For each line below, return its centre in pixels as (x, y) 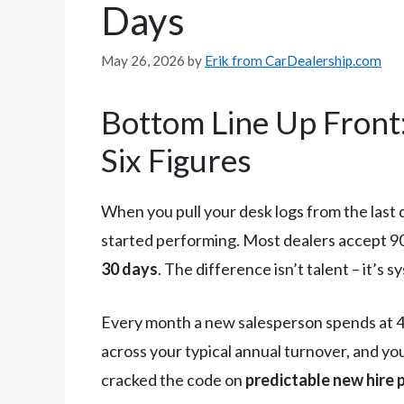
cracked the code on (173, 379)
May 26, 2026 (143, 60)
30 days (129, 268)
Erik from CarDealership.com (293, 60)
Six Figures (176, 159)
